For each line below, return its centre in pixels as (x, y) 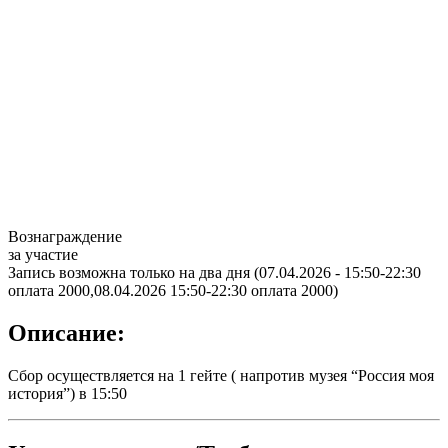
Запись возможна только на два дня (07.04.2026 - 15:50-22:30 (214, 273)
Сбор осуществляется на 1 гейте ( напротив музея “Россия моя (221, 376)
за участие (43, 255)
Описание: (66, 333)
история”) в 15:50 (67, 394)
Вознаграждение (65, 237)
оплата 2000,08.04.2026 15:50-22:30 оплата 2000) (173, 291)
